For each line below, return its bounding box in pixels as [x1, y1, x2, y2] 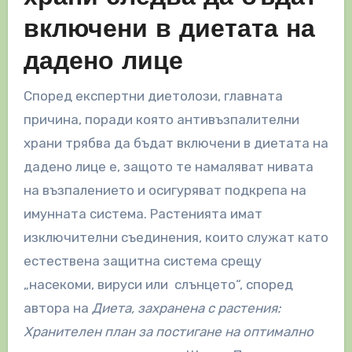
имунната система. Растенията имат [23, 206, 262, 222]
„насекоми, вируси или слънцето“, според [23, 277, 293, 293]
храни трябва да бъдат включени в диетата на [23, 135, 328, 152]
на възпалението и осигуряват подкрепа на [23, 182, 306, 199]
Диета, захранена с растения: [91, 300, 280, 317]
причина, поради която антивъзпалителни [23, 112, 299, 128]
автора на [23, 300, 92, 317]
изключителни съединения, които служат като [23, 229, 328, 246]
